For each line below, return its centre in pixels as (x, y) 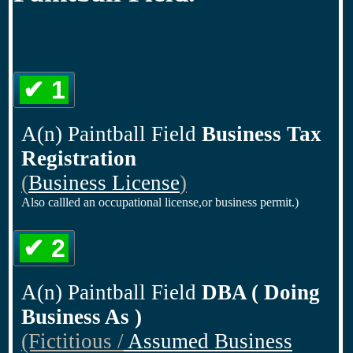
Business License (104, 183)
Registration (79, 158)
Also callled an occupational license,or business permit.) (160, 202)
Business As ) (82, 317)
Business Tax (262, 134)
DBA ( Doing (258, 292)
